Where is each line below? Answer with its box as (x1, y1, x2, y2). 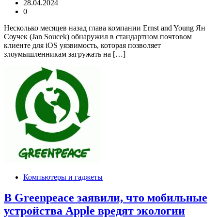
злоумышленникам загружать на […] (4, 50, 125, 59)
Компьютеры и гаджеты (23, 173, 103, 182)
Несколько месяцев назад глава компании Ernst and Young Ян (4, 24, 205, 32)
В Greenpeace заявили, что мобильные (4, 191, 207, 204)
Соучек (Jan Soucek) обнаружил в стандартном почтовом (4, 32, 192, 41)
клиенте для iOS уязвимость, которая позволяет (4, 41, 161, 50)
